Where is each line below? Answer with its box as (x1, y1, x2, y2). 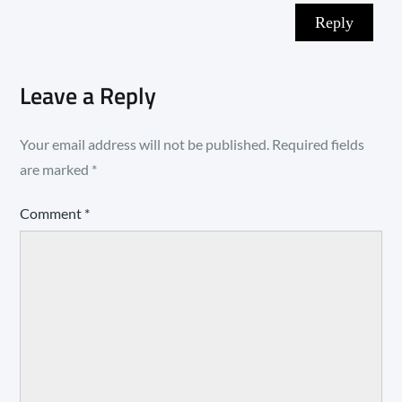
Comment (20, 205, 85, 223)
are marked (20, 161, 92, 179)
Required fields (272, 135, 365, 153)
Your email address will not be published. (20, 135, 270, 153)
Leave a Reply (20, 78, 157, 114)
